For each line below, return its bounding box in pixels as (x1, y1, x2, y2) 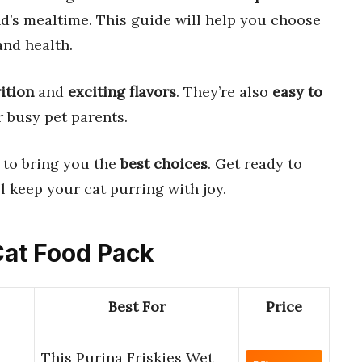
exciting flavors (68, 82, 176, 101)
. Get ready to (208, 154, 302, 173)
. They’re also (176, 82, 272, 101)
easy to (272, 82, 322, 101)
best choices (120, 154, 208, 173)
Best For (107, 297, 166, 317)
